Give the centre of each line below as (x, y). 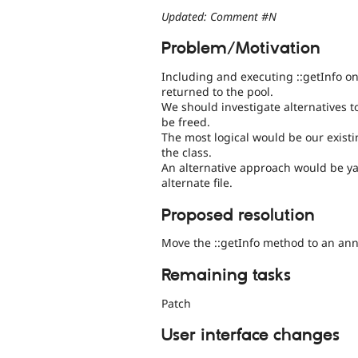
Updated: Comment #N (219, 16)
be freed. (186, 122)
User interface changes (251, 335)
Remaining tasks (226, 275)
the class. (187, 153)
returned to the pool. (217, 92)
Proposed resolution (238, 215)
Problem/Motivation (241, 49)
